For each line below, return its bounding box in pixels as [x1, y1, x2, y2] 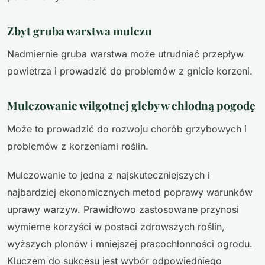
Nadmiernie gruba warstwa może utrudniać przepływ [7, 48, 244, 60]
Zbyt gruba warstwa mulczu [7, 22, 152, 38]
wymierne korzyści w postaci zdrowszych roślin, [7, 220, 225, 232]
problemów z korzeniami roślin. [7, 140, 148, 152]
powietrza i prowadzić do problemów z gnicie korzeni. [7, 65, 253, 77]
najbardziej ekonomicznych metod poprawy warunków [7, 186, 253, 198]
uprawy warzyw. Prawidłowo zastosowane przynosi [7, 203, 239, 215]
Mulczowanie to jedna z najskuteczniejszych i [7, 169, 210, 181]
